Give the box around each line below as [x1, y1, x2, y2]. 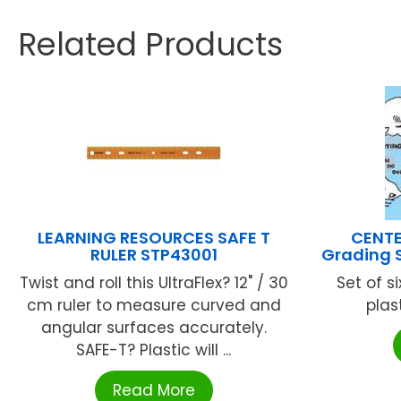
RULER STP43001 [90, 243, 218, 266]
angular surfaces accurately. [40, 316, 267, 338]
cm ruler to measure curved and [26, 294, 281, 316]
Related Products [18, 21, 283, 66]
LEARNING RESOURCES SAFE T [37, 226, 270, 249]
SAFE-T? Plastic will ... [76, 338, 232, 361]
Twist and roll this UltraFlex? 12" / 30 [19, 271, 288, 294]
